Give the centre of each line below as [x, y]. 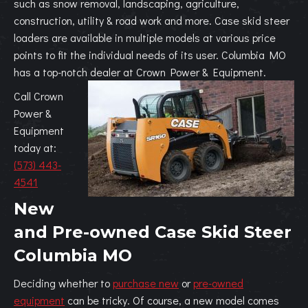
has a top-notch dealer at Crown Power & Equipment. [143, 72]
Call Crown [38, 96]
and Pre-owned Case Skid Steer [153, 232]
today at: [35, 147]
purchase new [146, 283]
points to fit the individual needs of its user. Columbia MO [150, 55]
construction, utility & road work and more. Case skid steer [152, 20]
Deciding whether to [63, 283]
